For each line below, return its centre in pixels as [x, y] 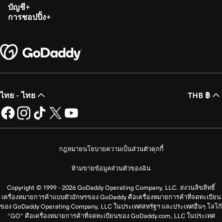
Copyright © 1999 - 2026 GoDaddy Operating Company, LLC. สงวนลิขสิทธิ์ [111, 187]
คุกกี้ [157, 149]
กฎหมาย [71, 149]
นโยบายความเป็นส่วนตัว [117, 149]
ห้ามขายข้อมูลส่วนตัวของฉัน [111, 168]
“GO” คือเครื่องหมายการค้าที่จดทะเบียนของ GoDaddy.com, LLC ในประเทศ [111, 216]
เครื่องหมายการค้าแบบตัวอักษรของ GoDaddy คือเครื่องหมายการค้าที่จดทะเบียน [111, 197]
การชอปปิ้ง [27, 17]
